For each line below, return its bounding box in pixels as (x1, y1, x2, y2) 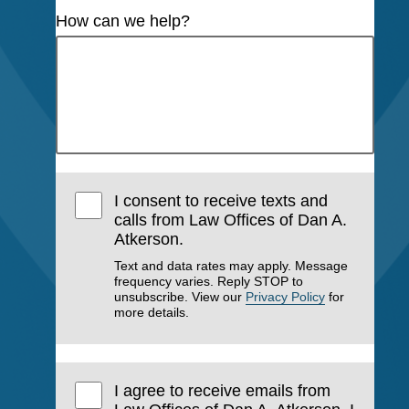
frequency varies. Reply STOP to (114, 273, 304, 288)
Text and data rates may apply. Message (114, 257, 349, 273)
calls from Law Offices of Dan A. (114, 210, 348, 229)
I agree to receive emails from (114, 382, 331, 401)
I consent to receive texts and (114, 191, 329, 210)
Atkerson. (114, 229, 184, 248)
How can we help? (56, 12, 190, 31)
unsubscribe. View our (114, 288, 246, 304)
